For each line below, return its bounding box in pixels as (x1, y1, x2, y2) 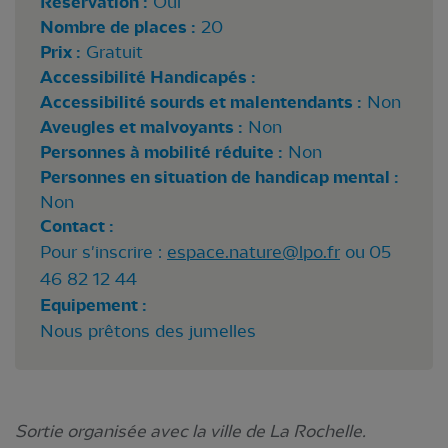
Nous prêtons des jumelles (40, 320, 256, 341)
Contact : (40, 215, 114, 237)
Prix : (40, 41, 81, 63)
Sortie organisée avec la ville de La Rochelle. (15, 420, 366, 441)
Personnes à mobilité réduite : (40, 141, 283, 163)
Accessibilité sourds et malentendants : (40, 91, 362, 113)
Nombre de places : (40, 16, 196, 38)
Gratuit (81, 41, 143, 62)
